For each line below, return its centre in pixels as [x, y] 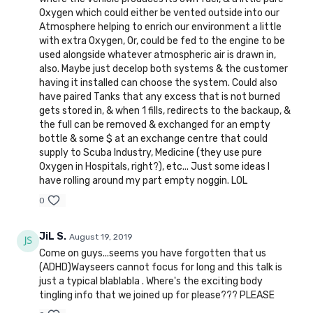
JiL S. [53, 237]
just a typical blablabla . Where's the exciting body [151, 282]
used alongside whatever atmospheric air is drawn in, [158, 55]
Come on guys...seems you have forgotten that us [153, 254]
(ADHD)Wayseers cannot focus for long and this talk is [161, 268]
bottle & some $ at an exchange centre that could [153, 139]
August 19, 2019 [101, 237]
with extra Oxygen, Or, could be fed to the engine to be [162, 41]
